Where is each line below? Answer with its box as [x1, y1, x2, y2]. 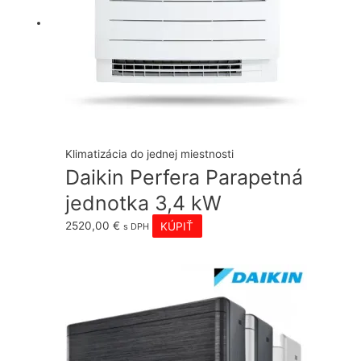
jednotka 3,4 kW [65, 191, 222, 216]
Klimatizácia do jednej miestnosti [65, 147, 234, 161]
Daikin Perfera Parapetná [65, 165, 304, 190]
